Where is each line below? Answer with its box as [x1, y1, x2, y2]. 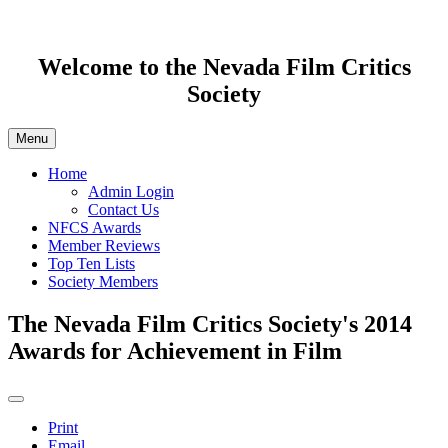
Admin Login [88, 182, 174, 200]
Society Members [48, 272, 158, 290]
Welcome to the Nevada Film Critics [37, 53, 411, 80]
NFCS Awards [48, 218, 141, 236]
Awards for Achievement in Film [8, 337, 342, 364]
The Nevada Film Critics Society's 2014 [8, 310, 412, 337]
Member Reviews [48, 236, 160, 254]
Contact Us [88, 200, 159, 218]
